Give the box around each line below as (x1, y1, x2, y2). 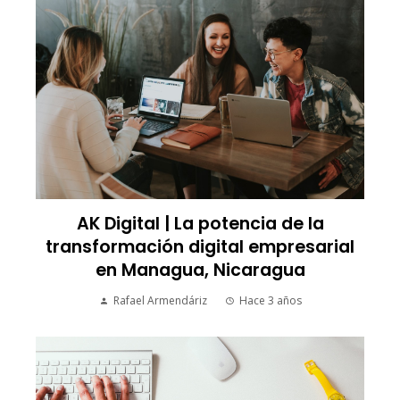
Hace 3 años (238, 293, 302, 309)
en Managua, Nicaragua (95, 258, 305, 283)
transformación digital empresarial (46, 235, 354, 260)
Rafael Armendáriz (112, 293, 207, 309)
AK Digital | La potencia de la (76, 212, 324, 237)
